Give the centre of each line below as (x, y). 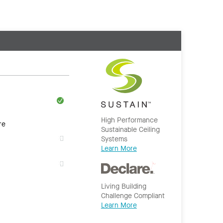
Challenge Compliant (133, 196)
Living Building (123, 186)
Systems (114, 139)
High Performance (129, 120)
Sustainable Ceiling (130, 129)
